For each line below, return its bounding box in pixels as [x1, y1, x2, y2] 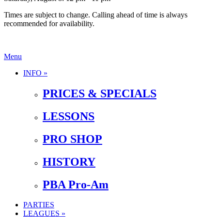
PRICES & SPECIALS [43, 87, 156, 100]
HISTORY [43, 155, 95, 168]
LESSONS [43, 109, 94, 123]
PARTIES [23, 201, 54, 209]
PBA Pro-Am [43, 178, 108, 191]
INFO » [23, 69, 47, 77]
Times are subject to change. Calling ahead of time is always [4, 11, 187, 19]
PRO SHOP [43, 132, 102, 145]
